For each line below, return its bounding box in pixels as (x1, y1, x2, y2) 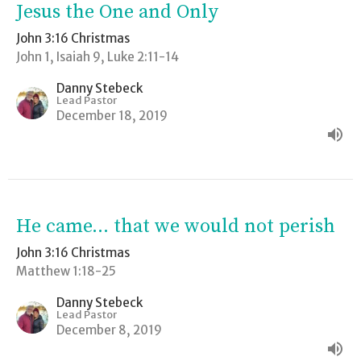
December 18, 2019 (56, 107, 168, 123)
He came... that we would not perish (16, 214, 335, 239)
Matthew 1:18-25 (16, 263, 116, 279)
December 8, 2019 (56, 322, 162, 338)
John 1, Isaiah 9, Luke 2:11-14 (16, 48, 179, 64)
